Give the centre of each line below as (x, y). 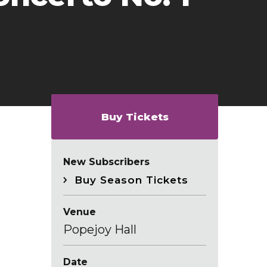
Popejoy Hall (100, 230)
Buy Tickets (135, 117)
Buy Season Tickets (131, 180)
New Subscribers (106, 162)
